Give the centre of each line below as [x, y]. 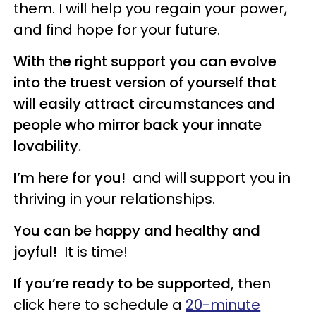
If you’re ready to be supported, [124, 283]
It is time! [93, 251]
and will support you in [210, 177]
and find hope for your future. [117, 29]
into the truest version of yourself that [145, 82]
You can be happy [77, 230]
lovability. [51, 146]
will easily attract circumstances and [145, 103]
